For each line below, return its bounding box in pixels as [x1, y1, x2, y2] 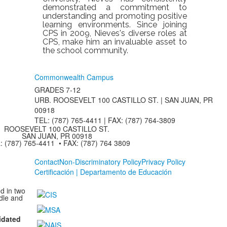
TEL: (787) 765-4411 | [34, 115, 108, 125]
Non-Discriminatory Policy [59, 157, 141, 167]
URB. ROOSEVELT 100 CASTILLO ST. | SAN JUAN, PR [34, 95, 213, 105]
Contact [34, 157, 59, 167]
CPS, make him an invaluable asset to [42, 37, 187, 47]
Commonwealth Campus [34, 72, 113, 82]
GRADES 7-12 [34, 85, 81, 95]
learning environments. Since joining [42, 20, 187, 29]
